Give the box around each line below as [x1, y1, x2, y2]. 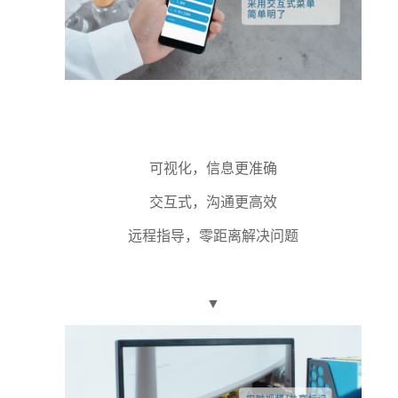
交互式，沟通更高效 [149, 194, 277, 210]
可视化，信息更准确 [149, 160, 277, 176]
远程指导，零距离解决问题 [128, 227, 298, 243]
